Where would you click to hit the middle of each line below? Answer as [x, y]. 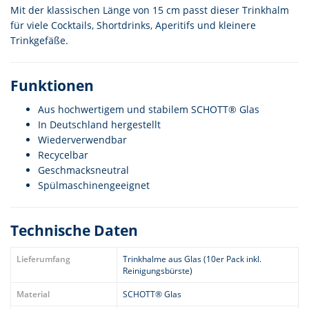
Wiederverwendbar [82, 140]
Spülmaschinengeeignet [94, 185]
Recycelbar [63, 155]
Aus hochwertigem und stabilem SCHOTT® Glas [149, 109]
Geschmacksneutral [83, 170]
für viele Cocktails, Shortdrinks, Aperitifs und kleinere [133, 25]
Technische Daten [74, 230]
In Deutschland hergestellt [99, 124]
